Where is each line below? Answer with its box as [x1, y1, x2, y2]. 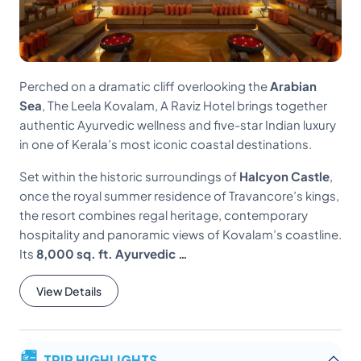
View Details [36, 284, 102, 298]
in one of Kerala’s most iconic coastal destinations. [19, 136, 312, 151]
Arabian [270, 78, 317, 93]
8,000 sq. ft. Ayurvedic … [36, 246, 188, 261]
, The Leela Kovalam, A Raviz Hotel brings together [42, 98, 327, 113]
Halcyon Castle [239, 168, 330, 184]
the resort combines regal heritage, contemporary [19, 207, 308, 222]
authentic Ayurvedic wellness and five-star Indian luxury [19, 117, 336, 132]
